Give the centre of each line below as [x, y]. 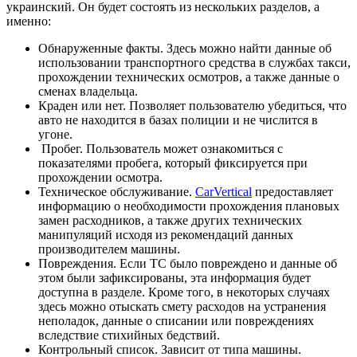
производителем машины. [109, 249]
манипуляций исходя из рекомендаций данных [166, 235]
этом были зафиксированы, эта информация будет [175, 278]
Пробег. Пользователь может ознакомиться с [161, 149]
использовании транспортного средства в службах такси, [194, 63]
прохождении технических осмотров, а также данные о [189, 77]
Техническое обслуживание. [117, 192]
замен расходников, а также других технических [170, 221]
